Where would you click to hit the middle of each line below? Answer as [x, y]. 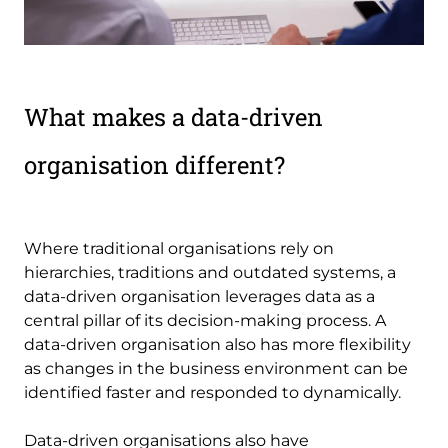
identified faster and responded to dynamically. [212, 393]
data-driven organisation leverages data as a [199, 297]
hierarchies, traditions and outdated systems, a [210, 273]
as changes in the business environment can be [216, 369]
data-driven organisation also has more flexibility [217, 345]
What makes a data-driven [173, 117]
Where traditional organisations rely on [179, 249]
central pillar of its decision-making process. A [205, 321]
